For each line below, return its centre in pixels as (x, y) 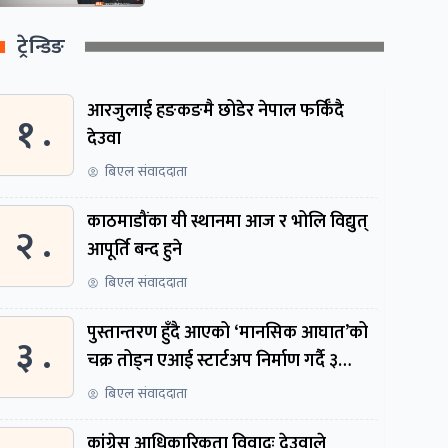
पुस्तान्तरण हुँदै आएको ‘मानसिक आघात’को (228, 332)
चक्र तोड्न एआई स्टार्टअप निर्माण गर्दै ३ (213, 360)
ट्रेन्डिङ (41, 46)
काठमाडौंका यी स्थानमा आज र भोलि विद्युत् (228, 221)
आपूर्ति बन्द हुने (135, 249)
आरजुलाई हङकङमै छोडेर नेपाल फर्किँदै (216, 110)
